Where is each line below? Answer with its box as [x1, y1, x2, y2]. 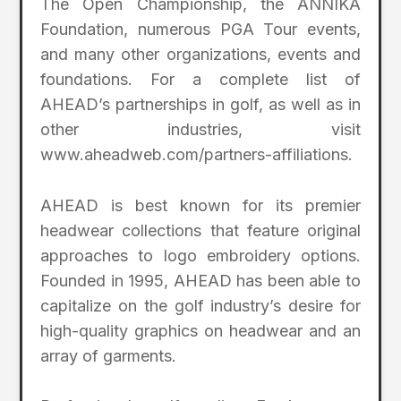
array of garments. [40, 346, 177, 365]
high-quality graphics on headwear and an [40, 320, 361, 340]
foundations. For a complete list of [40, 69, 361, 89]
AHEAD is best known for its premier [40, 195, 361, 215]
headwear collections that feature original [40, 220, 361, 240]
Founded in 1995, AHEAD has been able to [40, 270, 361, 290]
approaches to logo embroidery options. [40, 245, 361, 265]
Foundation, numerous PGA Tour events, [40, 19, 361, 38]
